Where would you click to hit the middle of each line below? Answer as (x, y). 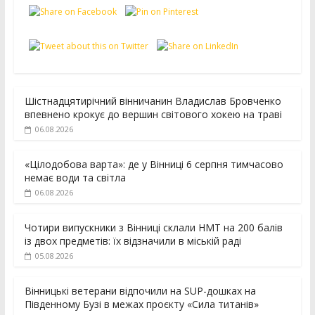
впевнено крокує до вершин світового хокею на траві (153, 115)
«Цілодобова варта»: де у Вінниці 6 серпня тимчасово (154, 165)
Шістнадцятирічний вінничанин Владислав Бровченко (153, 101)
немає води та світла (75, 178)
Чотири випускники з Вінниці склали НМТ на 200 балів (153, 228)
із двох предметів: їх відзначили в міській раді (133, 241)
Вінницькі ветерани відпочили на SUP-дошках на (140, 291)
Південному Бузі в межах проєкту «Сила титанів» (141, 304)
